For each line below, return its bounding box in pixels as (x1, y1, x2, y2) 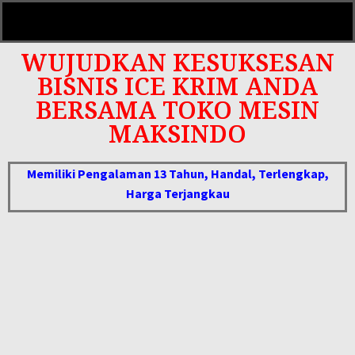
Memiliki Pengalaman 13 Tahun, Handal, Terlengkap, (26, 166, 329, 181)
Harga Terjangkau (125, 185, 230, 201)
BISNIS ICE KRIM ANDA (37, 70, 318, 102)
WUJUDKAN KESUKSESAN (21, 46, 334, 78)
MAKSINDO (109, 117, 246, 150)
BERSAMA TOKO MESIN (36, 94, 319, 126)
